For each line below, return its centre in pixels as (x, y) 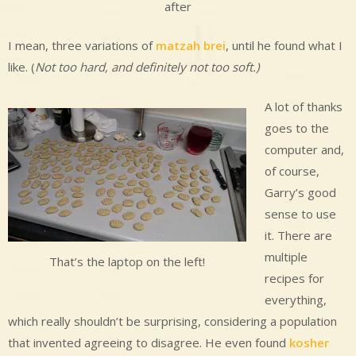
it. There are (298, 235)
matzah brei (191, 46)
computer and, (304, 149)
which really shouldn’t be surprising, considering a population (172, 321)
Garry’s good (300, 192)
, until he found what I (284, 46)
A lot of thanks (303, 106)
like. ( (21, 67)
